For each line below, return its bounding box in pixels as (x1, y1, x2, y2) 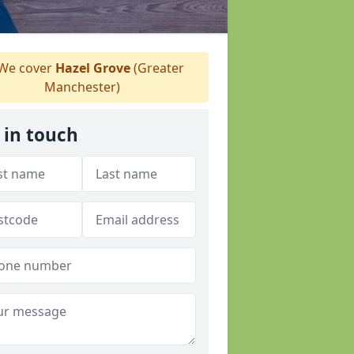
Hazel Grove (55, 59, 130, 77)
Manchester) (44, 78, 120, 96)
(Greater (130, 59, 184, 77)
